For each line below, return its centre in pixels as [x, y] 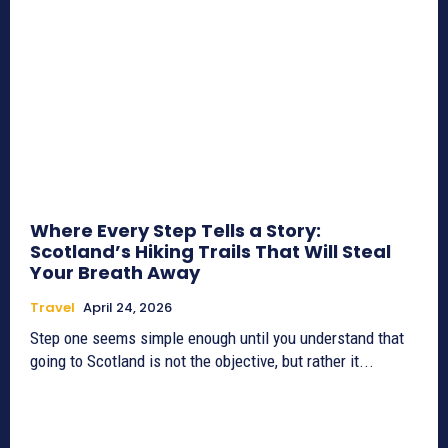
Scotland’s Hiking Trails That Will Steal [210, 251]
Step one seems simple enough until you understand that [217, 337]
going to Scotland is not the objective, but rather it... [202, 360]
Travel [52, 307]
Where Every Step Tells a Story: [175, 230]
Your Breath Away [115, 272]
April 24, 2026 [127, 307]
